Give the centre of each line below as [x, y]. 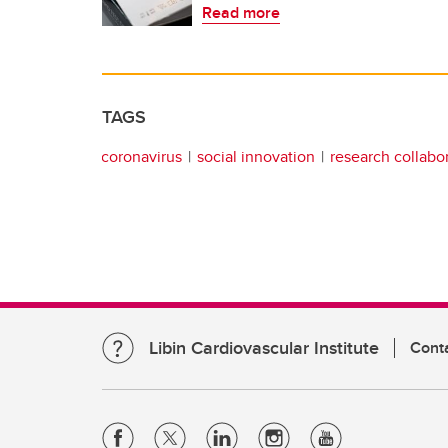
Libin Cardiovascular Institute [264, 348]
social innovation [256, 156]
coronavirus [141, 156]
